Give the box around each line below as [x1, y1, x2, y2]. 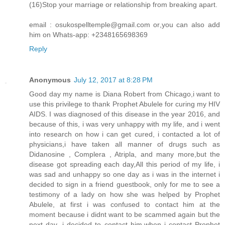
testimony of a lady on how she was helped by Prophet [29, 190, 220, 198]
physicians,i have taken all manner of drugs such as [29, 140, 220, 148]
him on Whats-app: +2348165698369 [29, 30, 148, 39]
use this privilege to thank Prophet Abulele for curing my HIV [29, 99, 220, 108]
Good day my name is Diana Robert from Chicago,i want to [29, 89, 220, 98]
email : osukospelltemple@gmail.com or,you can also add [29, 20, 220, 29]
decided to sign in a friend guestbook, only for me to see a [29, 180, 220, 188]
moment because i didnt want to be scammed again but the [29, 210, 220, 218]
